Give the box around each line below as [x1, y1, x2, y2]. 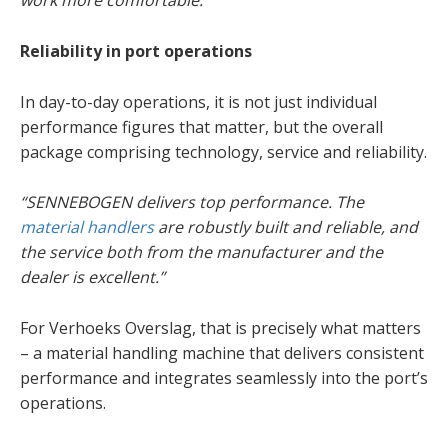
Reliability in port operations [20, 40, 252, 63]
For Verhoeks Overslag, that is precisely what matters [20, 316, 421, 339]
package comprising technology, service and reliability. [20, 140, 427, 163]
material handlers [20, 216, 154, 239]
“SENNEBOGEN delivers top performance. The [20, 191, 364, 214]
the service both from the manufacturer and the [20, 241, 383, 264]
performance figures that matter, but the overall [20, 115, 383, 138]
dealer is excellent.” [20, 266, 165, 289]
